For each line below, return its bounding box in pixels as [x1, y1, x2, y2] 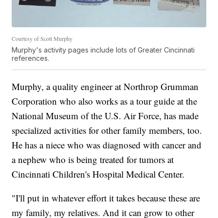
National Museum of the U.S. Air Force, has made [12, 109, 199, 122]
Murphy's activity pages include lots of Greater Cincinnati [12, 46, 195, 54]
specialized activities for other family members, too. [12, 124, 202, 137]
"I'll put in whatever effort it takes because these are [12, 192, 200, 204]
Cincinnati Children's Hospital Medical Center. [12, 168, 185, 181]
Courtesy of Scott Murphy [12, 35, 73, 43]
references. [12, 54, 50, 63]
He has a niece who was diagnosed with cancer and [12, 139, 202, 151]
